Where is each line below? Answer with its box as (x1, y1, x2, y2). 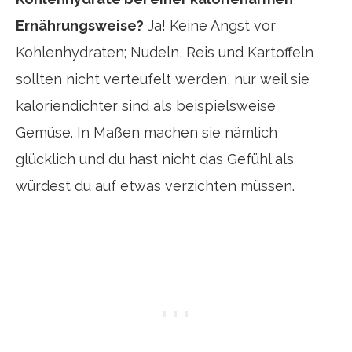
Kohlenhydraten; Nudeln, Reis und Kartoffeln (16, 44, 313, 60)
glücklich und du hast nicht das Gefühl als (16, 151, 294, 167)
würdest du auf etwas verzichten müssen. (16, 178, 295, 194)
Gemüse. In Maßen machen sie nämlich (16, 124, 277, 141)
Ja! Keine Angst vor (144, 17, 276, 34)
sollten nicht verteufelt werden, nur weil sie (16, 71, 310, 87)
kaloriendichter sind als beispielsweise (16, 97, 276, 114)
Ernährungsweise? (16, 17, 144, 34)
